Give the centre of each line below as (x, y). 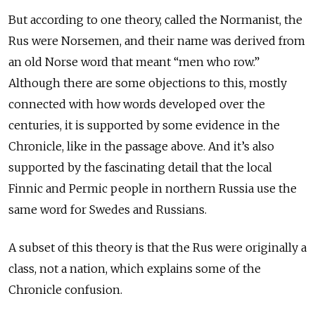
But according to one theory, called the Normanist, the (155, 20)
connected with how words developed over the (137, 104)
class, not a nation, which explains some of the (135, 269)
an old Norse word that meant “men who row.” (134, 62)
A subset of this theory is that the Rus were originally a (157, 248)
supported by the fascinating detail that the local (140, 168)
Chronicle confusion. (65, 290)
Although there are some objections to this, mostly (148, 83)
